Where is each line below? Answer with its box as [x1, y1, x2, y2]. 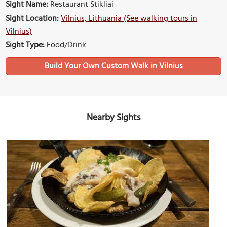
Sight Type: [6, 39, 45, 52]
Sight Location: [6, 12, 59, 26]
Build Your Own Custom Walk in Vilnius [44, 60, 183, 73]
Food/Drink [45, 39, 87, 52]
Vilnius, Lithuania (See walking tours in [61, 12, 198, 26]
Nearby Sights [87, 110, 140, 126]
